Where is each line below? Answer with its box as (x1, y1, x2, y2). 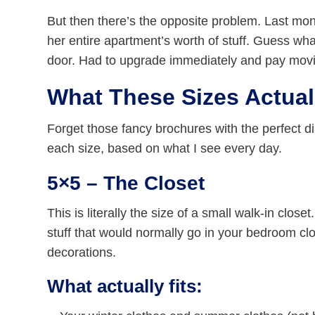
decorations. (47, 245, 117, 260)
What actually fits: (47, 276, 203, 297)
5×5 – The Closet (47, 172, 205, 195)
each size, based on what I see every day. (47, 141, 283, 156)
